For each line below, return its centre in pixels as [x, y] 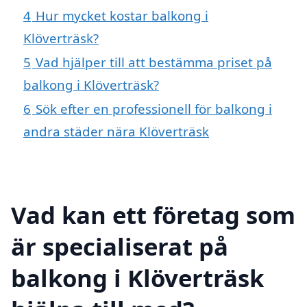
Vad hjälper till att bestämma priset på [154, 62]
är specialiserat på [120, 246]
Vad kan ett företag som [153, 214]
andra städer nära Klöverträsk [116, 132]
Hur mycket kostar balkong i [122, 16]
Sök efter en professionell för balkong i [154, 109]
